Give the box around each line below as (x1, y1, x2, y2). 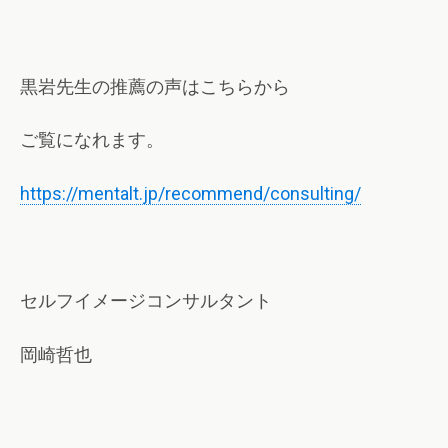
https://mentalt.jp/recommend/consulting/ (20, 182, 361, 204)
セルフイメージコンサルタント (20, 290, 272, 312)
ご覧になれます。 (20, 129, 164, 151)
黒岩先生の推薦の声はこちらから (20, 75, 290, 97)
